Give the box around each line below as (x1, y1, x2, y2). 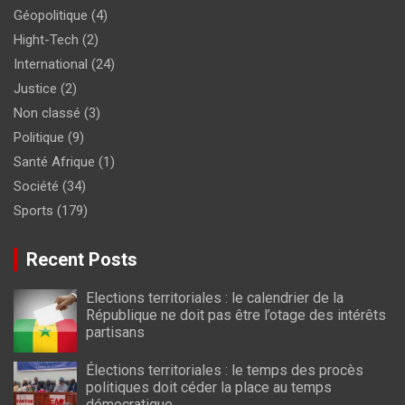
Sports (14, 202, 53, 219)
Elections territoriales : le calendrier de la (86, 288, 344, 306)
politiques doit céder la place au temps (86, 378, 332, 396)
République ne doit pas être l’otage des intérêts (86, 306, 386, 324)
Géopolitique (14, 6, 88, 24)
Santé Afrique (14, 153, 95, 170)
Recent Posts (26, 248, 137, 270)
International (14, 55, 88, 72)
